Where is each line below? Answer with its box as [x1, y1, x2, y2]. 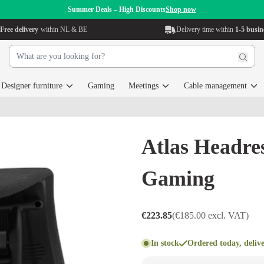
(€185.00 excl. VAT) [172, 210, 249, 220]
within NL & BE [41, 25, 87, 34]
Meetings [128, 81, 159, 90]
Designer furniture [1, 81, 62, 90]
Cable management [184, 81, 247, 90]
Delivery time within [176, 25, 235, 34]
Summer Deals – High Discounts [68, 5, 166, 14]
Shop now [166, 5, 196, 14]
